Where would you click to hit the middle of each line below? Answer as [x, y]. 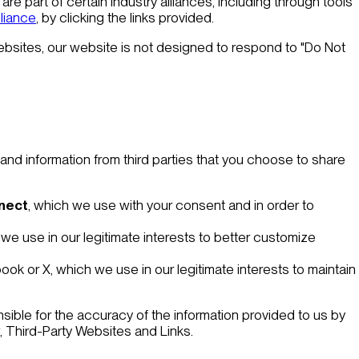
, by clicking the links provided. [125, 17]
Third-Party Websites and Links [98, 331]
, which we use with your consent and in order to [171, 206]
